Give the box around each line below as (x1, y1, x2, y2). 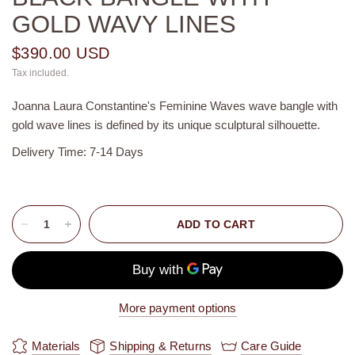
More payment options (118, 300, 237, 315)
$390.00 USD (12, 44, 110, 62)
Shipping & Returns (109, 339, 212, 353)
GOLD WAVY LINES (12, 10, 236, 38)
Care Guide (241, 339, 302, 353)
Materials (32, 339, 81, 353)
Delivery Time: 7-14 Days (12, 144, 144, 158)
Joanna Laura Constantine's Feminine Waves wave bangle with (12, 98, 338, 113)
